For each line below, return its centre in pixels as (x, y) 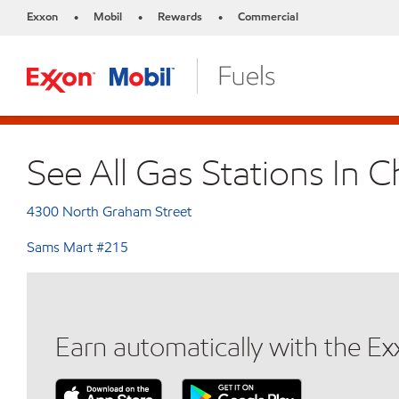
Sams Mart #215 (77, 247)
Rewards (180, 17)
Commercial (268, 17)
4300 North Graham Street (109, 212)
